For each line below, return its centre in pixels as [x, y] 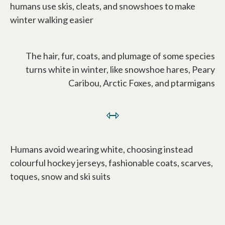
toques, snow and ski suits [60, 176]
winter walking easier [52, 19]
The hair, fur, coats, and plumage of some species [120, 55]
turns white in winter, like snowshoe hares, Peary [120, 69]
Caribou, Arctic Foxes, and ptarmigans [142, 83]
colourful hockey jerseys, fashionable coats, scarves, [111, 162]
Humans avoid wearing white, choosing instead [101, 149]
